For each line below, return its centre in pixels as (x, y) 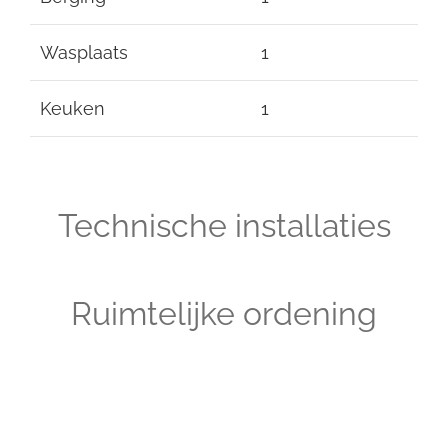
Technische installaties (224, 225)
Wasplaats (84, 52)
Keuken (72, 108)
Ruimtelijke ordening (224, 313)
